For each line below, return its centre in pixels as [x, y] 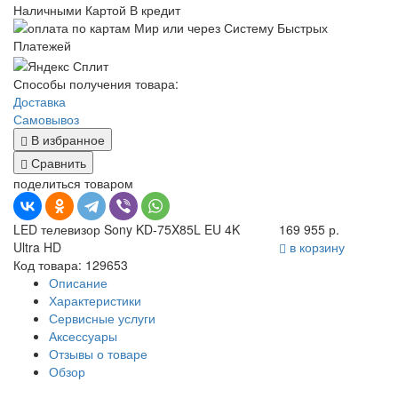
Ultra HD [37, 247]
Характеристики [95, 300]
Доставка [40, 101]
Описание [78, 282]
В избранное [66, 139]
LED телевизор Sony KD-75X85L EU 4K [127, 229]
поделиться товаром [73, 183]
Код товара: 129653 [71, 264]
